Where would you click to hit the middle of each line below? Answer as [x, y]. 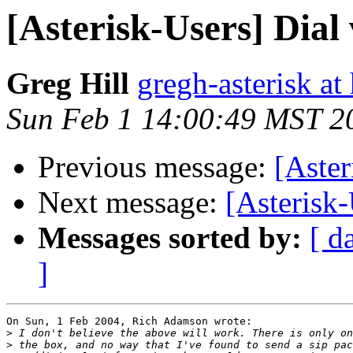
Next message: [132, 203]
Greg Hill [68, 84]
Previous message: [156, 167]
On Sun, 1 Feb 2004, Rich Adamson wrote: [129, 321]
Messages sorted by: [170, 238]
